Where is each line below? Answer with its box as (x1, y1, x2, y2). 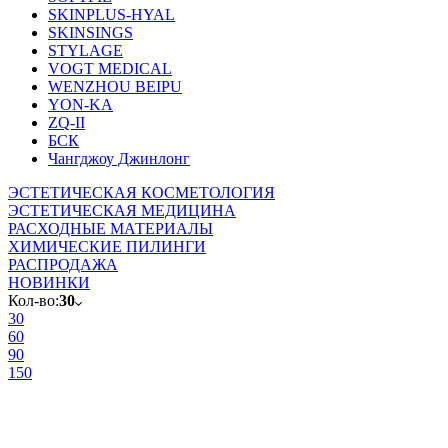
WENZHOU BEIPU (48, 78, 182, 96)
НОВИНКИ (8, 274, 90, 292)
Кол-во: (8, 292, 59, 310)
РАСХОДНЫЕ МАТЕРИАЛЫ (8, 220, 213, 238)
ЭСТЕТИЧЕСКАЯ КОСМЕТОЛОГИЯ (8, 184, 275, 202)
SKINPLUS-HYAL (48, 6, 175, 24)
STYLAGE (48, 42, 123, 60)
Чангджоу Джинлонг (48, 150, 190, 168)
